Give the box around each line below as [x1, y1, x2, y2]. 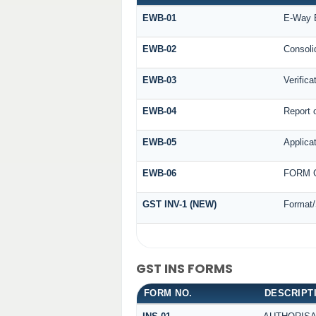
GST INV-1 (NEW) [142, 199, 217, 210]
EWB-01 [142, 13, 176, 24]
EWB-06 [142, 168, 176, 179]
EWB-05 [142, 137, 176, 148]
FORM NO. [143, 288, 193, 299]
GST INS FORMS [135, 260, 233, 278]
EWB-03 [142, 75, 176, 86]
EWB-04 [142, 106, 176, 117]
